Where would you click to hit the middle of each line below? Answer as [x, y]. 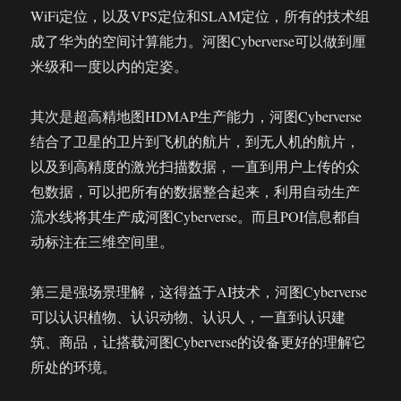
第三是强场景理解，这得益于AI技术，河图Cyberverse [199, 291]
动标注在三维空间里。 [102, 241]
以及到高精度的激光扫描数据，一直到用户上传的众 [196, 166]
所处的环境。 [74, 367]
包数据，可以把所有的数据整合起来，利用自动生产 [196, 191]
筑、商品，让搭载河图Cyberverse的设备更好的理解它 [199, 341]
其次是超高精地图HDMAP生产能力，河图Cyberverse [196, 116]
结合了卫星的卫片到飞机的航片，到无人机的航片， [196, 141]
